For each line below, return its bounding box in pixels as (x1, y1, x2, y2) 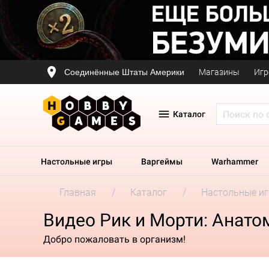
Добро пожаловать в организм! (43, 233, 186, 245)
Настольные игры (41, 157, 112, 166)
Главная (59, 187, 96, 198)
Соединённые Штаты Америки (64, 67, 184, 77)
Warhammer (211, 157, 258, 166)
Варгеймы (141, 157, 183, 166)
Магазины (199, 67, 240, 77)
